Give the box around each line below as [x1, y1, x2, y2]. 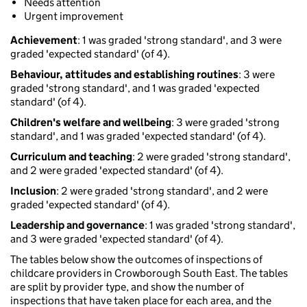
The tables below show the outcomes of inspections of [10, 253, 262, 267]
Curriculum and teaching [10, 150, 132, 164]
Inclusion [10, 184, 56, 198]
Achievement [10, 34, 77, 47]
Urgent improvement [24, 10, 123, 23]
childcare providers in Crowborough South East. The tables [10, 267, 288, 280]
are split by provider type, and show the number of [10, 280, 244, 294]
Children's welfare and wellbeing [10, 116, 171, 130]
